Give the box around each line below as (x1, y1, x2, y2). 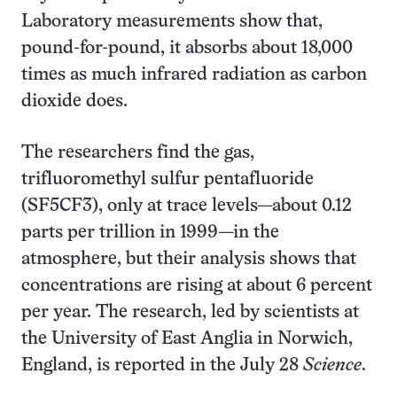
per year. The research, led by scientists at (21, 304, 359, 321)
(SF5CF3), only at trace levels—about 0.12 (21, 198, 352, 214)
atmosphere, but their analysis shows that (21, 251, 356, 268)
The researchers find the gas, (21, 144, 254, 161)
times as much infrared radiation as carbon (21, 66, 367, 83)
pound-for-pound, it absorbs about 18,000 (21, 40, 353, 57)
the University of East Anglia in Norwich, (21, 331, 353, 347)
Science (303, 357, 362, 374)
